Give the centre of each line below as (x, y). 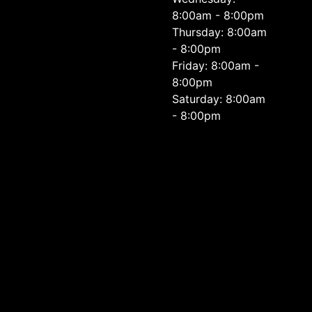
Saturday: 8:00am (219, 99)
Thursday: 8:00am (220, 32)
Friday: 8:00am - (216, 65)
